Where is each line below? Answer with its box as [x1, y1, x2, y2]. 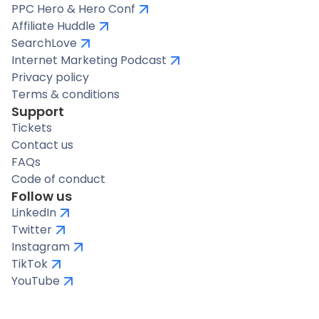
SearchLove [11, 34, 77, 51]
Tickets [11, 119, 52, 136]
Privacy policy [11, 68, 89, 85]
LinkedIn [11, 204, 56, 221]
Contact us [11, 136, 73, 153]
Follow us [11, 187, 72, 205]
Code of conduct [11, 170, 105, 187]
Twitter [11, 221, 52, 238]
